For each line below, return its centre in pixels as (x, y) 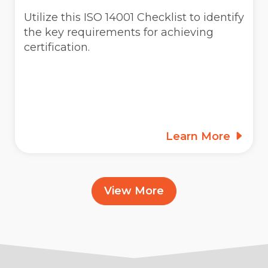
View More (134, 191)
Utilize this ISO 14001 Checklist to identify (134, 17)
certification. (57, 47)
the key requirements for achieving (119, 32)
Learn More (200, 136)
